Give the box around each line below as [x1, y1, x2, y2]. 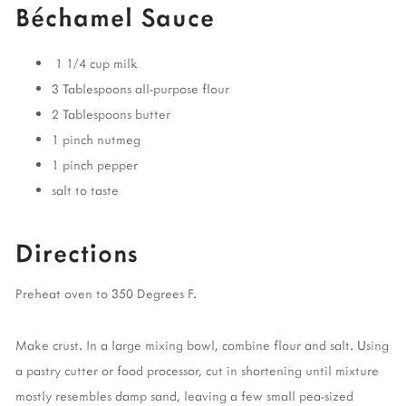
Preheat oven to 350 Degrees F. [15, 285, 197, 303]
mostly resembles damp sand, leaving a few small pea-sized [15, 386, 353, 404]
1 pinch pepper [52, 156, 138, 174]
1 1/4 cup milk [52, 54, 138, 72]
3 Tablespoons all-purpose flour [52, 80, 229, 98]
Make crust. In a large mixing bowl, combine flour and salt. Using [15, 335, 389, 353]
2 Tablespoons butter [52, 105, 170, 123]
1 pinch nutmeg [52, 130, 140, 149]
